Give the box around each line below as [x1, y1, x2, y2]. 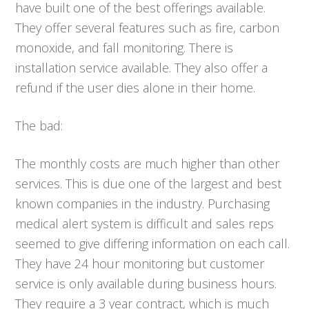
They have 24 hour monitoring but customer [15, 255, 265, 272]
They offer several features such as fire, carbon [15, 19, 280, 36]
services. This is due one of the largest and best [15, 175, 282, 192]
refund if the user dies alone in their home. [15, 79, 256, 96]
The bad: [15, 117, 63, 134]
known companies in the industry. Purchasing [15, 195, 270, 212]
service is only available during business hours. [15, 275, 277, 292]
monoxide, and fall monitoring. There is [15, 39, 234, 56]
